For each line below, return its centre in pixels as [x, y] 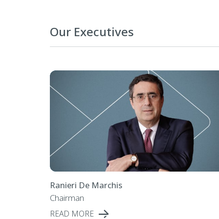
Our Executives [92, 31]
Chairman [67, 197]
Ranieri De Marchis [86, 185]
